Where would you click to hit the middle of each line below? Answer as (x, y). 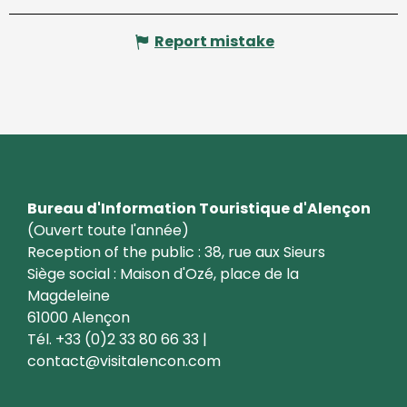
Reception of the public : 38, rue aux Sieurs (176, 252)
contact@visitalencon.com (124, 361)
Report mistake (214, 41)
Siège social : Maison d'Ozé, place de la (163, 273)
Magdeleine (69, 295)
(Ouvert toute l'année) (108, 230)
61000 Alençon (79, 317)
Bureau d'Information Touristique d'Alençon (199, 208)
